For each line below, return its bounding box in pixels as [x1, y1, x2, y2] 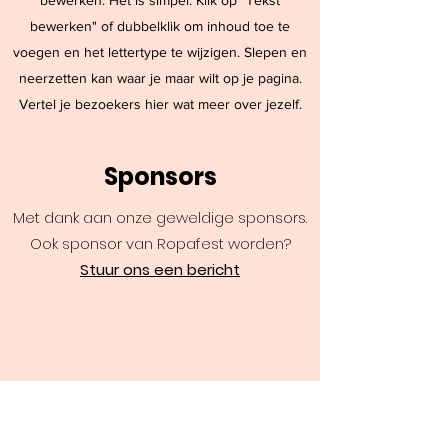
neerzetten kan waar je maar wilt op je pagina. [18, 70, 302, 86]
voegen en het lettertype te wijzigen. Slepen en [13, 44, 307, 60]
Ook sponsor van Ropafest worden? [29, 233, 291, 254]
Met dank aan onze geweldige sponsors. [13, 207, 307, 228]
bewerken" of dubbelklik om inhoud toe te [30, 18, 290, 34]
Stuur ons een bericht [80, 259, 240, 280]
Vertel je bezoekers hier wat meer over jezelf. [18, 96, 302, 112]
